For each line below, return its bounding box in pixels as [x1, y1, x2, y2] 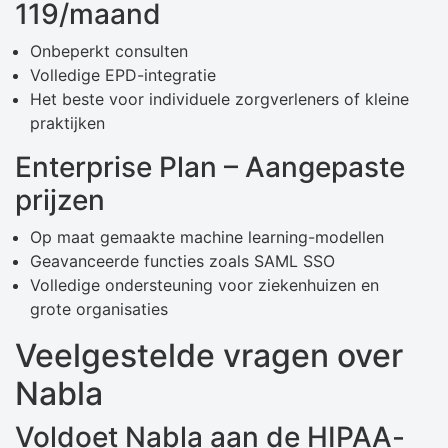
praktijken [30, 113, 105, 134]
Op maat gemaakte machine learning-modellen [30, 227, 384, 248]
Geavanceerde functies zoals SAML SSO [30, 251, 335, 272]
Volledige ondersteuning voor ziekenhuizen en [30, 275, 379, 296]
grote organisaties [30, 299, 168, 320]
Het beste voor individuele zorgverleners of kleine [30, 89, 409, 110]
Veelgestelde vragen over [15, 336, 403, 376]
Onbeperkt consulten [30, 41, 188, 62]
